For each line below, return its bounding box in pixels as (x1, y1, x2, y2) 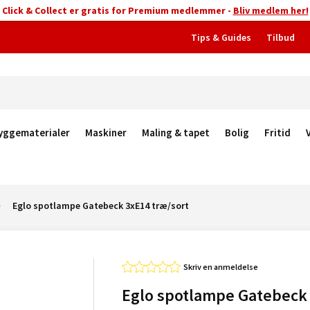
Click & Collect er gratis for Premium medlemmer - (1, 4, 233, 17)
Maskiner (85, 126, 127, 139)
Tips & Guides (191, 31, 251, 44)
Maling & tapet (142, 126, 210, 139)
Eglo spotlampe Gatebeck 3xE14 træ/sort (12, 199, 189, 212)
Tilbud (266, 31, 295, 44)
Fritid (264, 126, 291, 139)
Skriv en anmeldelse (183, 262, 258, 272)
